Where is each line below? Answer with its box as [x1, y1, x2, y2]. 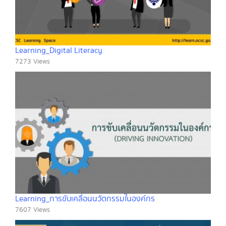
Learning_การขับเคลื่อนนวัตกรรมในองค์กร [15, 193, 155, 205]
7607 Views [15, 205, 50, 215]
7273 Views [15, 56, 50, 67]
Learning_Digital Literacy [15, 44, 102, 56]
